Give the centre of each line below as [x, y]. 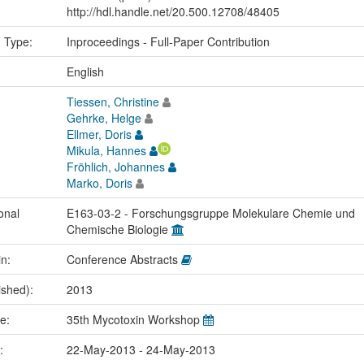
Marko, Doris [99, 182]
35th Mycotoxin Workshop [134, 319]
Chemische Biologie [119, 229]
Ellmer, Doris [99, 134]
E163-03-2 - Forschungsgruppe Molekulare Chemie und [210, 212]
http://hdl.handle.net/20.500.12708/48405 [173, 11]
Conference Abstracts [123, 259]
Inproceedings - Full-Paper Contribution [168, 41]
